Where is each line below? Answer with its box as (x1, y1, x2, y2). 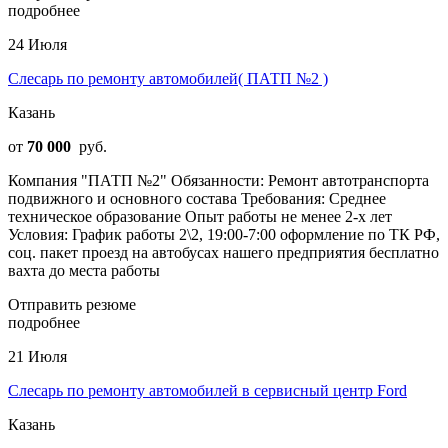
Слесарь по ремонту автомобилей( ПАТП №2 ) (8, 69, 328, 87)
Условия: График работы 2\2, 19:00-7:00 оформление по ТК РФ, (8, 225, 440, 243)
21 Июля (8, 347, 67, 365)
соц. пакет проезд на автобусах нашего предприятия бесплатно (8, 243, 439, 261)
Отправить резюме (8, 295, 136, 313)
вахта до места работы (8, 261, 160, 279)
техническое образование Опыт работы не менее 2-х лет (8, 207, 392, 225)
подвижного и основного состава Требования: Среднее (8, 189, 386, 207)
